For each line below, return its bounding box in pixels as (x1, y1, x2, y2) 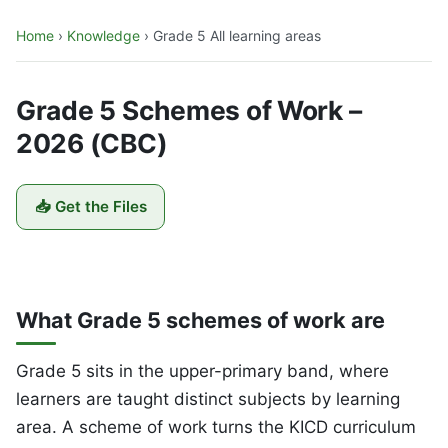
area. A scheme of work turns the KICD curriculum (16, 416, 416, 437)
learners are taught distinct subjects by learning (16, 388, 400, 409)
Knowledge (67, 27, 140, 44)
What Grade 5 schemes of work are (16, 306, 385, 333)
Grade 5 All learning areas (153, 27, 321, 44)
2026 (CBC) (16, 126, 168, 159)
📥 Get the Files (34, 197, 147, 217)
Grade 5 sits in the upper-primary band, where (16, 360, 389, 381)
